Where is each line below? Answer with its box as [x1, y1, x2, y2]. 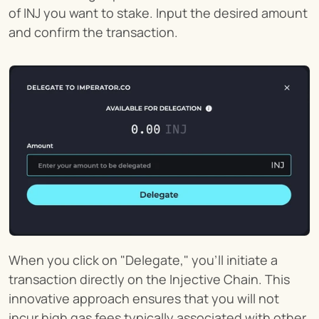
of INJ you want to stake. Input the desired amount [9, 4, 308, 22]
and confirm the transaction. [9, 23, 178, 41]
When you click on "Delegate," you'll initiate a [9, 251, 278, 268]
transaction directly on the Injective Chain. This [9, 270, 290, 288]
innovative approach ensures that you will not [9, 289, 279, 307]
